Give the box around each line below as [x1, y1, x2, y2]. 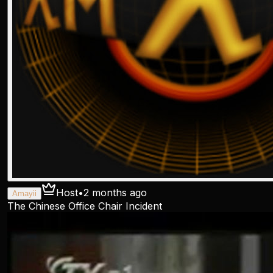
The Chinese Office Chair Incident [7, 200, 162, 212]
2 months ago [83, 186, 147, 199]
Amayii [12, 189, 37, 198]
